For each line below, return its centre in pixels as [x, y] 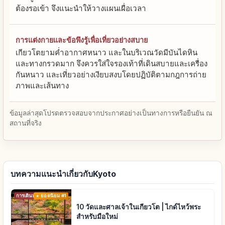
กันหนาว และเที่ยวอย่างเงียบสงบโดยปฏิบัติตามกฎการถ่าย [111, 74]
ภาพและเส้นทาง [42, 85]
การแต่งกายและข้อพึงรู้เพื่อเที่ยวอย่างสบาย [82, 40]
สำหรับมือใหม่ [97, 216]
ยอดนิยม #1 [53, 195]
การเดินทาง [28, 195]
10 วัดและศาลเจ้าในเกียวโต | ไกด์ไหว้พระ [139, 207]
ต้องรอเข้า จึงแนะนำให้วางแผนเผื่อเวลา [81, 8]
